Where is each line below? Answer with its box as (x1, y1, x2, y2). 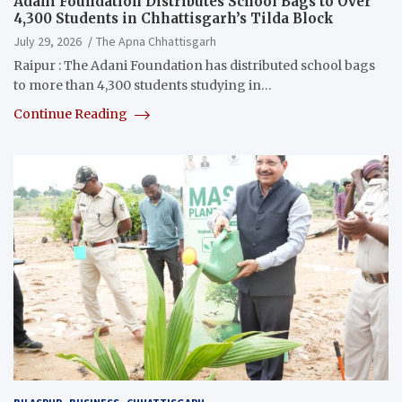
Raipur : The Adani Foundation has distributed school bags (13, 57, 375, 74)
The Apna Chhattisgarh (96, 33, 216, 50)
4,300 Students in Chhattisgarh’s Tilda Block (13, 10, 334, 28)
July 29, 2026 (13, 33, 82, 50)
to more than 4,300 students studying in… (13, 77, 272, 94)
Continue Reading (13, 106, 130, 123)
